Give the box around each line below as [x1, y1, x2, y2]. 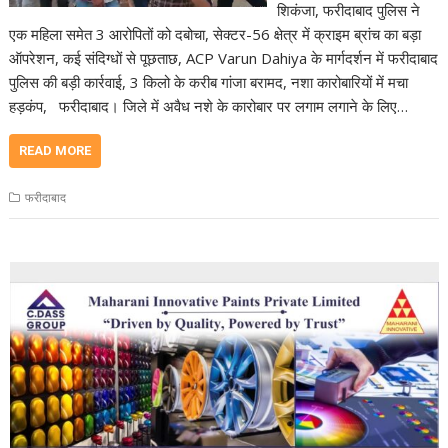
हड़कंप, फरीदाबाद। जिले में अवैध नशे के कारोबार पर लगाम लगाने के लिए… [9, 95, 409, 116]
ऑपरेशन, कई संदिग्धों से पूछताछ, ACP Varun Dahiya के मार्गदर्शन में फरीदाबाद [9, 47, 439, 68]
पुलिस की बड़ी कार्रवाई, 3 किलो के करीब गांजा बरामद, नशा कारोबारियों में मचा [9, 71, 409, 92]
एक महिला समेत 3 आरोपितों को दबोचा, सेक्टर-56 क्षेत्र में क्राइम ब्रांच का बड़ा [9, 23, 422, 44]
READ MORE [19, 142, 92, 158]
